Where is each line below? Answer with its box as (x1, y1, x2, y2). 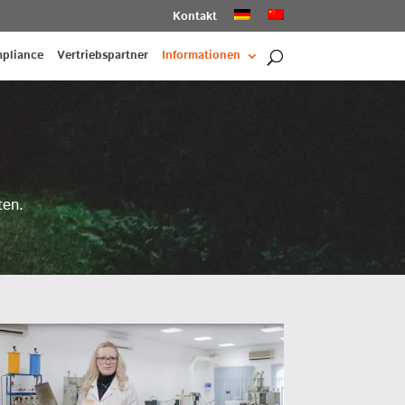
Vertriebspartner (56, 46, 148, 64)
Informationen (161, 46, 240, 64)
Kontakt (172, 7, 217, 25)
